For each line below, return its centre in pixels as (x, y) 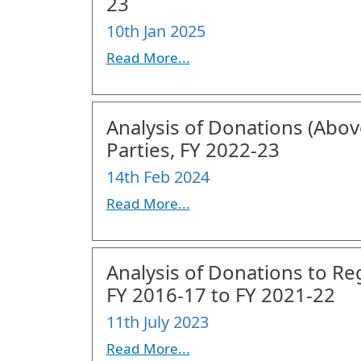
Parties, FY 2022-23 (193, 149)
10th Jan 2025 (156, 31)
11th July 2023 (157, 322)
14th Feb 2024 (158, 176)
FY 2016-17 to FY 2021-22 (220, 295)
